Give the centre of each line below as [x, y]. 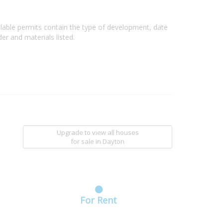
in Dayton [110, 141]
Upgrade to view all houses [98, 132]
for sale [83, 141]
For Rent [99, 200]
